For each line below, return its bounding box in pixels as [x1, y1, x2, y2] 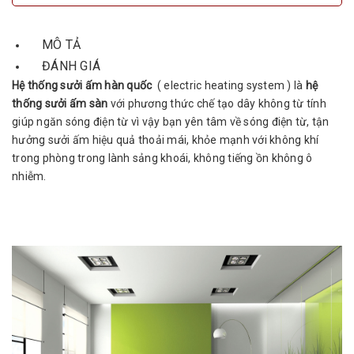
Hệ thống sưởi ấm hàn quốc [12, 79, 157, 92]
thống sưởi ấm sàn [12, 97, 108, 110]
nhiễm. [12, 170, 47, 183]
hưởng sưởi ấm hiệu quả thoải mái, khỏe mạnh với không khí [12, 134, 319, 146]
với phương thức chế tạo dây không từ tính [107, 97, 326, 110]
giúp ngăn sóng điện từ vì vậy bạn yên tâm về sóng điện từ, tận [12, 115, 330, 128]
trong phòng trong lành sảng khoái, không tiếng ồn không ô [12, 152, 313, 164]
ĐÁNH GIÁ [42, 58, 100, 73]
